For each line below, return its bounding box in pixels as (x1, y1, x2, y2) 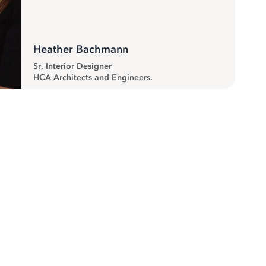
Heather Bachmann (33, 43, 128, 56)
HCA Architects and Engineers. (33, 72, 153, 83)
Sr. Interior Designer (33, 61, 112, 71)
